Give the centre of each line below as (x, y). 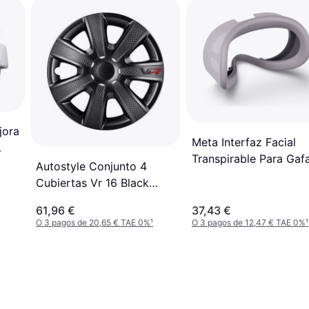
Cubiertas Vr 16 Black (92, 182)
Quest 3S (216, 176)
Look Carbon (70, 199)
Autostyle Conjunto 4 (91, 166)
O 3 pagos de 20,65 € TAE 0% (93, 223)
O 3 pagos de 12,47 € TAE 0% (249, 223)
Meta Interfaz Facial (244, 142)
